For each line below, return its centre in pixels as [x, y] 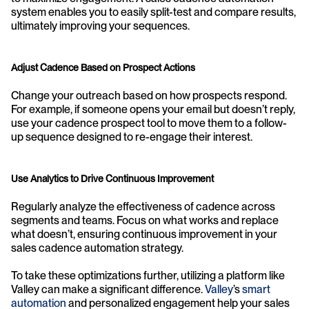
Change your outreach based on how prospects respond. [149, 95]
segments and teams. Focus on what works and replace [145, 220]
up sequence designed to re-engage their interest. [132, 137]
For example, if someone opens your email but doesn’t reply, [153, 109]
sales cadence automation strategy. [97, 248]
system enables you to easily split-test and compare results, [153, 12]
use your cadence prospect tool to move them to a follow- [149, 123]
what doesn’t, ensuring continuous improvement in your [144, 234]
